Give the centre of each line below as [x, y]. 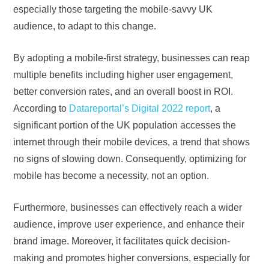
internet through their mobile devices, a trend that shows [132, 142]
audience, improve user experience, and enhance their [129, 224]
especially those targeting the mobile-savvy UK [113, 9]
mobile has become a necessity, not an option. [111, 175]
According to [41, 108]
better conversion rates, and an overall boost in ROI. [123, 91]
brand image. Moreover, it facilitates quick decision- [122, 241]
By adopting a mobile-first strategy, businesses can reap [132, 58]
